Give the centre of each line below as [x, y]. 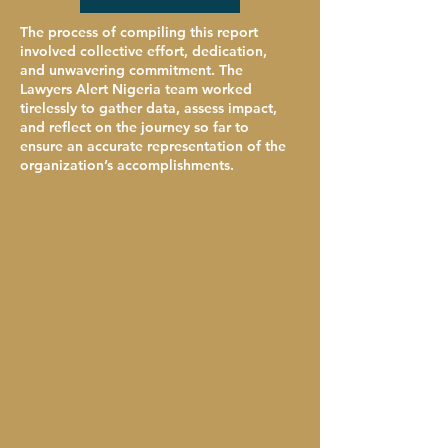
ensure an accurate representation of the [153, 146]
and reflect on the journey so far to [134, 127]
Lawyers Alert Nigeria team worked [136, 89]
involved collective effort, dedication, [143, 51]
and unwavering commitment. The [131, 70]
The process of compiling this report [139, 32]
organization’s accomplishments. [127, 165]
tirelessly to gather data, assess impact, [148, 108]
